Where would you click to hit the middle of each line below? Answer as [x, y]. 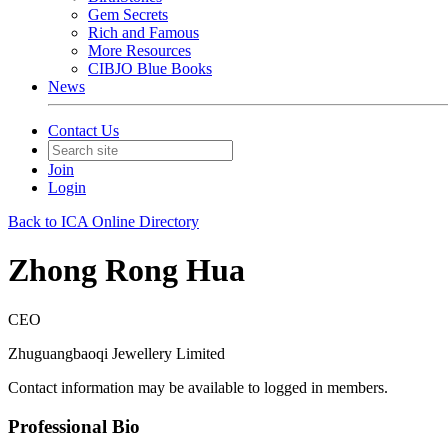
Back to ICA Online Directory [103, 221]
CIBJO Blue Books [150, 68]
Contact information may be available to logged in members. [198, 387]
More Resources [139, 50]
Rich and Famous [143, 32]
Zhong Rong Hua [126, 270]
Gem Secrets [128, 14]
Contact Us [83, 130]
